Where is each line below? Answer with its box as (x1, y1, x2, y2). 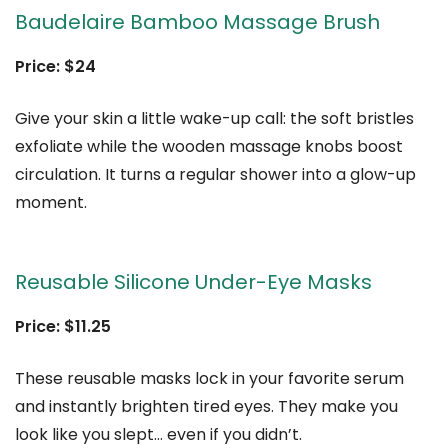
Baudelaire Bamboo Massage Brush (15, 8, 380, 37)
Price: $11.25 (15, 315, 111, 339)
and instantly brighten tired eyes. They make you (15, 395, 398, 419)
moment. (15, 191, 87, 215)
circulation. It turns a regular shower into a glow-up (15, 163, 416, 187)
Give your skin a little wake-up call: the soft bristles (15, 107, 414, 131)
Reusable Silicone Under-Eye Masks (15, 268, 372, 297)
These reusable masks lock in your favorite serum (15, 367, 404, 391)
